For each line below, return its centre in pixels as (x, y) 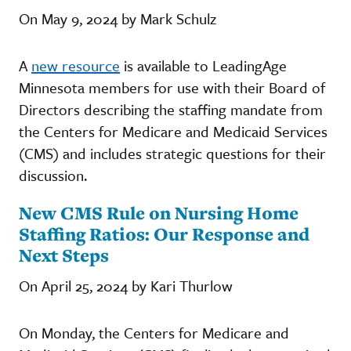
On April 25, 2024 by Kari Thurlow (126, 285)
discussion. (53, 175)
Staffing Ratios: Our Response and (164, 233)
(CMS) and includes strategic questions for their (172, 153)
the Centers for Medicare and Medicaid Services (173, 131)
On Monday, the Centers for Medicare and (154, 332)
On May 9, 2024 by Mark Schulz (118, 18)
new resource (76, 65)
